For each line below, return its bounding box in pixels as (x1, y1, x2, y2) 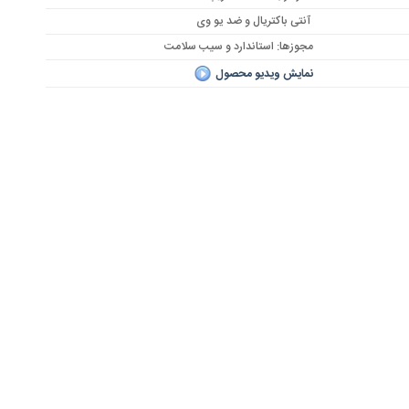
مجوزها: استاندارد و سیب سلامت (164, 37, 314, 57)
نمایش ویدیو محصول (215, 64, 314, 83)
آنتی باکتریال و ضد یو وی (196, 12, 314, 31)
